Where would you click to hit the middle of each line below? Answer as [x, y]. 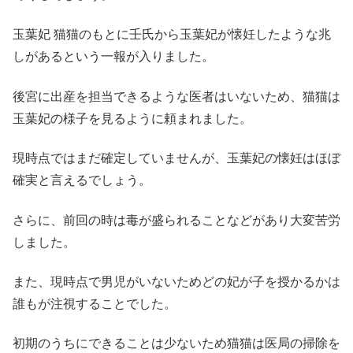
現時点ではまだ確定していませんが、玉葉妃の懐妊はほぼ [176, 158]
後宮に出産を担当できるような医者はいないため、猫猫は [176, 96]
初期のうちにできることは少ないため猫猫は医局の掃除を [176, 344]
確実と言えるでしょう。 [82, 180]
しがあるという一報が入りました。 [113, 57]
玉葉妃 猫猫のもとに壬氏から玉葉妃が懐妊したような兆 [172, 35]
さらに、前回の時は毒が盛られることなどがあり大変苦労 [176, 220]
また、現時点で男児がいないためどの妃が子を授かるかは [176, 281]
